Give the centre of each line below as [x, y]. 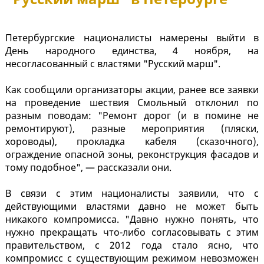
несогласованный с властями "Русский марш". [113, 64]
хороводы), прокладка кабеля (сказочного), [132, 142]
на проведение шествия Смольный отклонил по [132, 103]
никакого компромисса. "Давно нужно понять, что [132, 220]
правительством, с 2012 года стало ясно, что [132, 245]
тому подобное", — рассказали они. [91, 168]
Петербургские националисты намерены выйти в [132, 38]
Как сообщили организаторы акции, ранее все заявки [132, 90]
